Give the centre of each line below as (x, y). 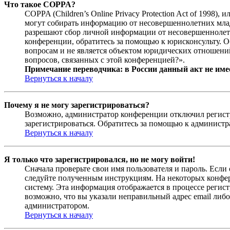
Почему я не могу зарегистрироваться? (77, 105)
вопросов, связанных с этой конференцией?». (105, 60)
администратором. (57, 206)
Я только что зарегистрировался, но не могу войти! (100, 160)
